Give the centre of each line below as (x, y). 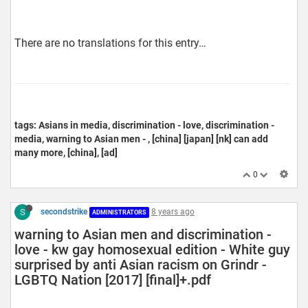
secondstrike (64, 212)
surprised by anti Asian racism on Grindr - (141, 265)
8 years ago (173, 212)
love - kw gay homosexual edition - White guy (152, 250)
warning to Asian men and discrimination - (143, 235)
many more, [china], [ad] (66, 153)
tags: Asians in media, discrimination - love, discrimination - (144, 125)
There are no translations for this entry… (110, 43)
